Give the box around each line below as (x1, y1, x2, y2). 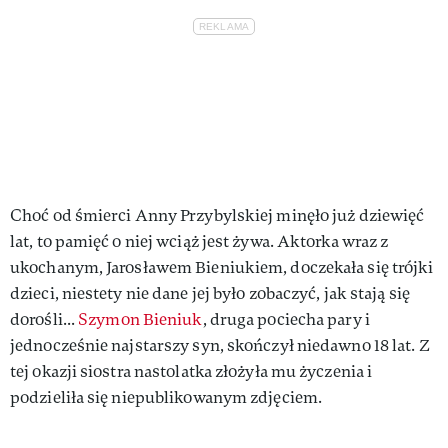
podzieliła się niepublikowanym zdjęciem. (10, 386, 323, 408)
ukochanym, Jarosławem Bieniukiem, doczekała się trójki (10, 256, 434, 278)
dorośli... (10, 308, 79, 330)
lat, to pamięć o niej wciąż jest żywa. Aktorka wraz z (10, 230, 389, 252)
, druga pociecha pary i (202, 308, 370, 330)
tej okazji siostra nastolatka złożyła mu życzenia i (10, 360, 373, 382)
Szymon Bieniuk (78, 308, 203, 330)
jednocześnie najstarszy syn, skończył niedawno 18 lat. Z (10, 334, 430, 356)
